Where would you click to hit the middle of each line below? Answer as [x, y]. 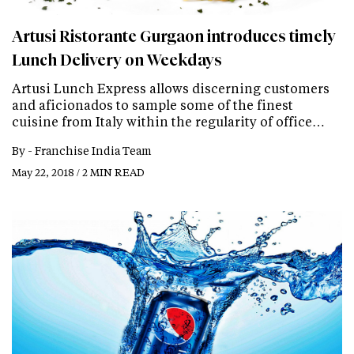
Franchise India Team [93, 151]
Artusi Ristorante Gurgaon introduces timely [174, 37]
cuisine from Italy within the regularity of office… [168, 122]
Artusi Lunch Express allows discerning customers [171, 88]
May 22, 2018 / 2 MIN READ [78, 172]
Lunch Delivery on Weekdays [117, 60]
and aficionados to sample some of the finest [153, 105]
